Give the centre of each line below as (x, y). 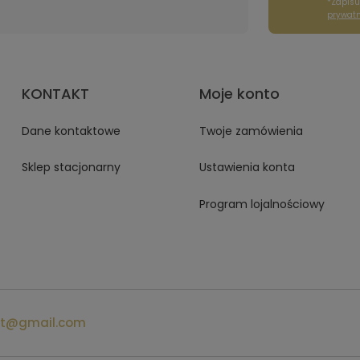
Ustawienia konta (247, 168)
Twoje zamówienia (251, 131)
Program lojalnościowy (262, 204)
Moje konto (239, 94)
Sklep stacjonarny (72, 168)
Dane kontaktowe (72, 131)
